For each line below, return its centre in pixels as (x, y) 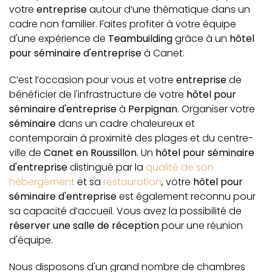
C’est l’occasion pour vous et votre (93, 80)
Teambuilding (140, 38)
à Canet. (164, 53)
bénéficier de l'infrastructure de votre (98, 94)
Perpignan (153, 109)
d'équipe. (31, 240)
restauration (132, 182)
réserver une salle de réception (84, 225)
